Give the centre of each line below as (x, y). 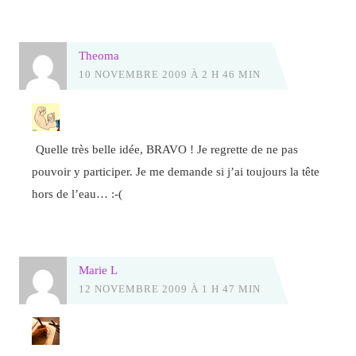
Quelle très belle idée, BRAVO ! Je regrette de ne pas (167, 149)
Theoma (99, 56)
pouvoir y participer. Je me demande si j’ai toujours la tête (176, 171)
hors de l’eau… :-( (77, 193)
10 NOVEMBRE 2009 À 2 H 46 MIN (169, 75)
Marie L (98, 269)
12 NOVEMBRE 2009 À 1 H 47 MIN (169, 288)
